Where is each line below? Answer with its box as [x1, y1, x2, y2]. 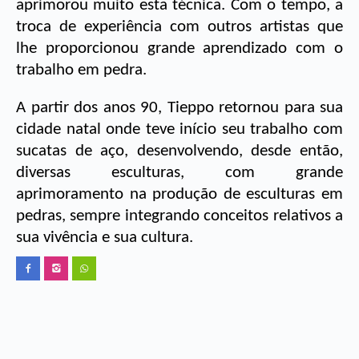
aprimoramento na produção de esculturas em [16, 185, 343, 203]
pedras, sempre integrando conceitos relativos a [16, 207, 343, 224]
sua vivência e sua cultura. [16, 228, 197, 246]
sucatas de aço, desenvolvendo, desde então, [16, 142, 343, 159]
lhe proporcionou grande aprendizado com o [16, 39, 343, 57]
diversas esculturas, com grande [16, 163, 343, 181]
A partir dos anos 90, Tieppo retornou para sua [16, 99, 343, 116]
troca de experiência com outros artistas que [16, 18, 343, 35]
